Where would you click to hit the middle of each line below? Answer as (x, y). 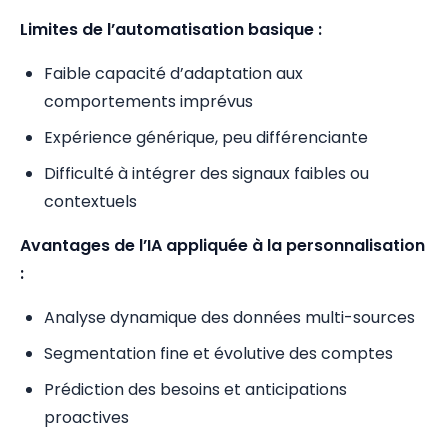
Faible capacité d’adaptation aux (173, 73)
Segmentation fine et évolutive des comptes (218, 353)
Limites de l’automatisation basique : (171, 29)
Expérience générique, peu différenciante (206, 137)
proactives (86, 417)
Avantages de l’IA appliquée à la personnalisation (222, 245)
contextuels (90, 201)
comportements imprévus (148, 101)
